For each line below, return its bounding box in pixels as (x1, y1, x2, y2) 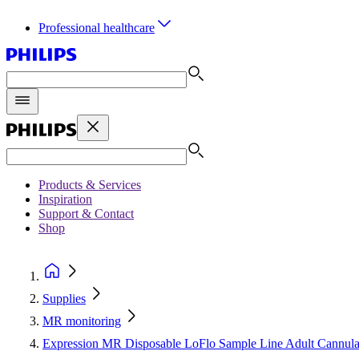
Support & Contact (38, 207, 134, 220)
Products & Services (38, 178, 141, 192)
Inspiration (38, 192, 92, 206)
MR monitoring (42, 314, 121, 328)
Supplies (42, 292, 86, 305)
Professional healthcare (38, 21, 155, 34)
